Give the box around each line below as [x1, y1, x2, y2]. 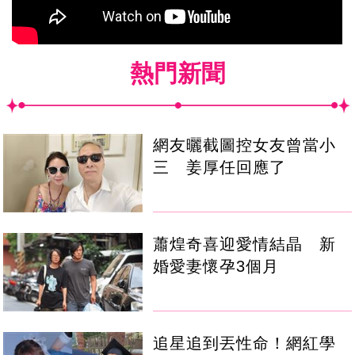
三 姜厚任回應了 [153, 158, 287, 176]
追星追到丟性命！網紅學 [153, 334, 337, 353]
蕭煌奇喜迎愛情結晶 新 [153, 235, 337, 253]
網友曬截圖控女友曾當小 [153, 136, 337, 154]
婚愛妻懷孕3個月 [153, 258, 280, 275]
